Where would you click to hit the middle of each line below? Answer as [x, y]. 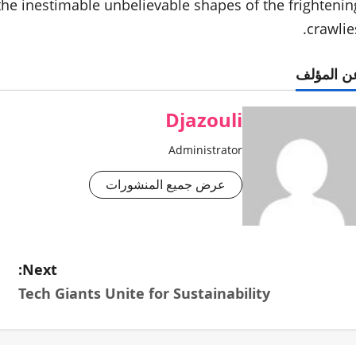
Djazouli [203, 120]
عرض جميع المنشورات [165, 185]
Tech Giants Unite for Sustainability [145, 294]
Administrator [205, 150]
